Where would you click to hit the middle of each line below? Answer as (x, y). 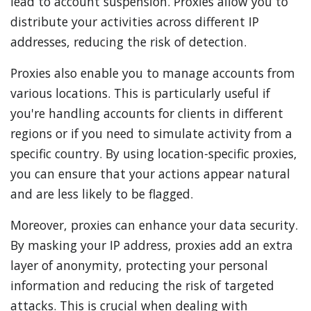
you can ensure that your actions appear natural (150, 174)
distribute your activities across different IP (135, 22)
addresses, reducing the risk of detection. (128, 42)
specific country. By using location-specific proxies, (154, 153)
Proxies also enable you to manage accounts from (153, 73)
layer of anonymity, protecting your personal (139, 265)
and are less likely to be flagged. (102, 194)
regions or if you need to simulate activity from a (151, 133)
